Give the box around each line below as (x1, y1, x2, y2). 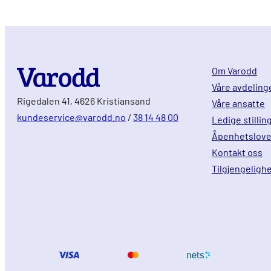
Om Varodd (212, 64, 257, 76)
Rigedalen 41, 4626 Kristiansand (17, 94, 151, 106)
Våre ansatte (212, 97, 265, 109)
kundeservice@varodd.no (17, 111, 126, 123)
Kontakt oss (212, 146, 263, 158)
